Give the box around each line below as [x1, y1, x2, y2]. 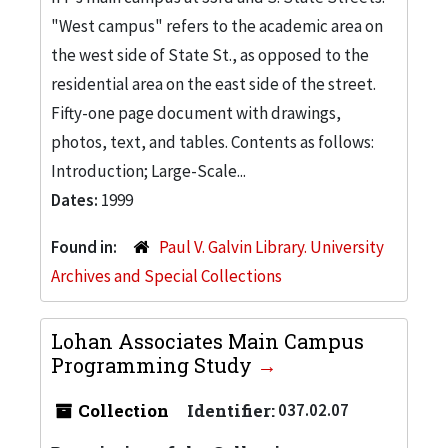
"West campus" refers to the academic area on [51, 14, 383, 37]
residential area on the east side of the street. [51, 72, 376, 95]
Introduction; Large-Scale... [51, 159, 246, 182]
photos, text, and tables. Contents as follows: [51, 130, 374, 153]
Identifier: [187, 398, 275, 422]
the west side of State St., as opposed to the [51, 43, 369, 66]
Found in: [51, 235, 120, 258]
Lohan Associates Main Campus [51, 327, 364, 354]
